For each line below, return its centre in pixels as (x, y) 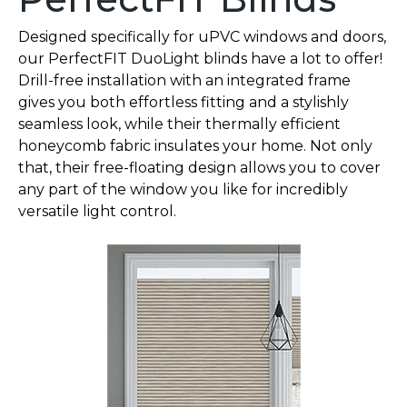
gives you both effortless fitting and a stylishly (184, 102)
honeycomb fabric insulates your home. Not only (195, 145)
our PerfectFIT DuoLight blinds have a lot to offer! (200, 58)
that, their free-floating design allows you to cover (199, 167)
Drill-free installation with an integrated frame (184, 80)
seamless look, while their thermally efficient (179, 124)
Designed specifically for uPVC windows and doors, (202, 36)
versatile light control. (97, 211)
